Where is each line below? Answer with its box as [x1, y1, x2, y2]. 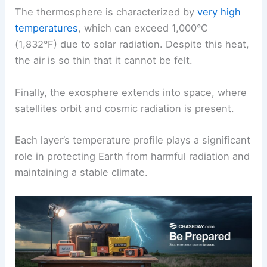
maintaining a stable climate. [15, 166, 148, 178]
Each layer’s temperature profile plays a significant [15, 133, 251, 146]
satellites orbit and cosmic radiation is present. [15, 102, 235, 114]
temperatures [15, 22, 79, 35]
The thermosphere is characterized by [15, 6, 198, 18]
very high [197, 6, 241, 18]
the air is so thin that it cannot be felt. [15, 54, 193, 67]
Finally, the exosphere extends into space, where [15, 86, 247, 98]
